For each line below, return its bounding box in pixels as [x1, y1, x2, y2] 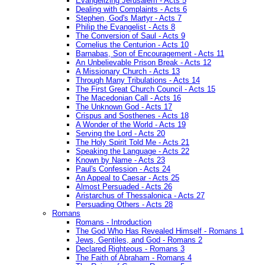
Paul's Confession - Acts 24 [76, 164, 170, 173]
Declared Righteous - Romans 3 [76, 244, 185, 253]
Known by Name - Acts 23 [76, 155, 165, 164]
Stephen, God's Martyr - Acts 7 [76, 13, 182, 22]
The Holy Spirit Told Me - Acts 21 [76, 137, 189, 147]
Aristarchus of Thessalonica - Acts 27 [76, 190, 205, 200]
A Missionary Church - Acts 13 [76, 66, 180, 76]
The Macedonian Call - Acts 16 [76, 93, 181, 102]
